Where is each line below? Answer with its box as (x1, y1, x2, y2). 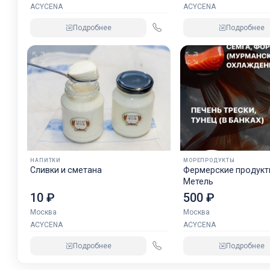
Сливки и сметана (30, 165, 102, 175)
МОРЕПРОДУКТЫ (183, 157, 235, 164)
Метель (183, 177, 214, 187)
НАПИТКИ (30, 157, 61, 164)
